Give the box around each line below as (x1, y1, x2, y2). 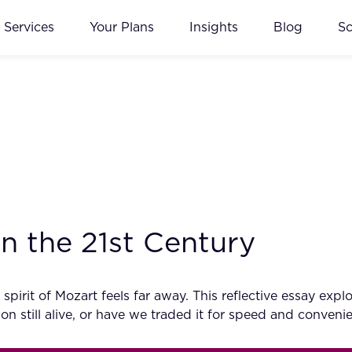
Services (4, 20, 54, 34)
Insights (189, 20, 238, 34)
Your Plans (90, 20, 154, 34)
